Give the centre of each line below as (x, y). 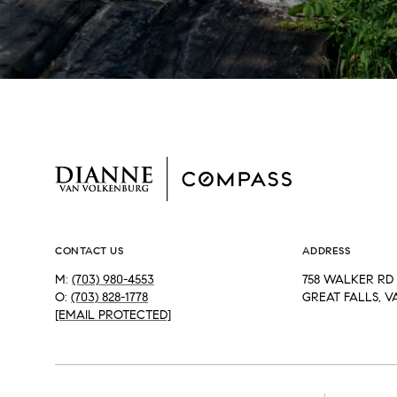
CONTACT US (89, 251)
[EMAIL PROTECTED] (113, 315)
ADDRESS (326, 251)
